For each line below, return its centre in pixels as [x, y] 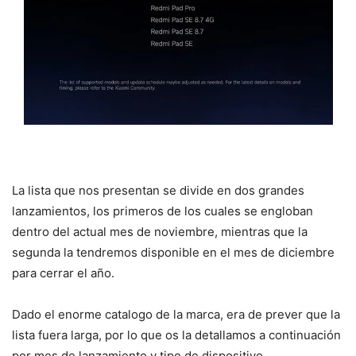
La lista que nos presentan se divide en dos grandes [158, 190]
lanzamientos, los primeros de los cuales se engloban [163, 211]
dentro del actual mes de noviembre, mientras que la [160, 231]
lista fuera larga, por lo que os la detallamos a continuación [176, 335]
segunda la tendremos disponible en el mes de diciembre [173, 252]
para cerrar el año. [63, 273]
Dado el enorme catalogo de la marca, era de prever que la [176, 314]
